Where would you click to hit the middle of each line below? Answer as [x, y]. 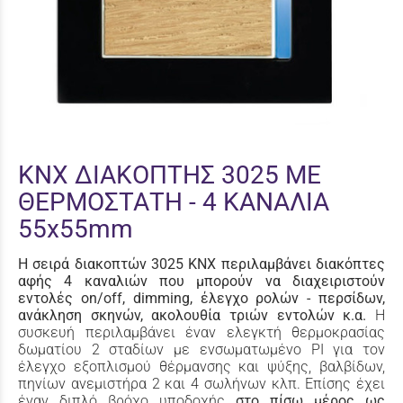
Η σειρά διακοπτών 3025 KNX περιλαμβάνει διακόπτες [201, 264]
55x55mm [76, 229]
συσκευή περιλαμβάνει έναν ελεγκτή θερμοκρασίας [201, 332]
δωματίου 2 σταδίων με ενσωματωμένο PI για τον [201, 349]
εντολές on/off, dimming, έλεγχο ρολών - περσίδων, [201, 298]
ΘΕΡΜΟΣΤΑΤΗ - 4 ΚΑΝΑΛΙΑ [174, 202]
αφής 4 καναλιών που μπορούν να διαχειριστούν [201, 281]
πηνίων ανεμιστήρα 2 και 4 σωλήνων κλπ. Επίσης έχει [201, 383]
